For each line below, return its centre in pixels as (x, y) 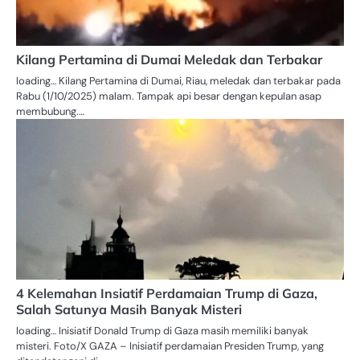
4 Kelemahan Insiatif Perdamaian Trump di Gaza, (167, 294)
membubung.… (50, 112)
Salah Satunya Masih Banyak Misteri (129, 310)
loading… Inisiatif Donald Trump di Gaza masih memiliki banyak (162, 331)
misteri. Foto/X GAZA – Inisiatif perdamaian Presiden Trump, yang (170, 346)
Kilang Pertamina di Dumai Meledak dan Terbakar (169, 60)
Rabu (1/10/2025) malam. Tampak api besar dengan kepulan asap (169, 96)
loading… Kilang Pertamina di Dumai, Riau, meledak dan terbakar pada (178, 81)
